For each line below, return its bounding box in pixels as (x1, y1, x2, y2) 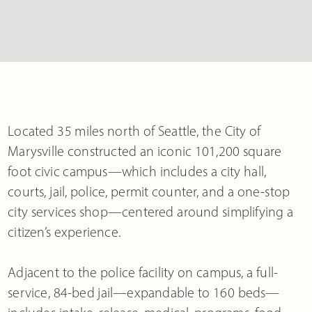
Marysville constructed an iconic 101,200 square (8, 142, 282, 159)
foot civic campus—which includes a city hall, (8, 162, 267, 180)
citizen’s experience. (8, 223, 120, 240)
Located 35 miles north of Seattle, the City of (8, 122, 261, 139)
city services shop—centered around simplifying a (8, 203, 294, 220)
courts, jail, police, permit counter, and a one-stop (8, 182, 290, 200)
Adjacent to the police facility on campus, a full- (8, 263, 279, 281)
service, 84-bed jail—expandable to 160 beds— (8, 283, 280, 301)
